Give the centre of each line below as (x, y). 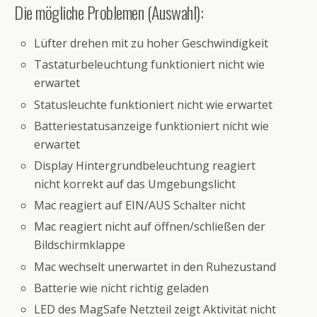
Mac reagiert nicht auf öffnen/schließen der (150, 227)
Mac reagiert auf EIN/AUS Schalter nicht (140, 206)
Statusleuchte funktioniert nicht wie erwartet (154, 104)
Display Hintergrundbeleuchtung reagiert (145, 166)
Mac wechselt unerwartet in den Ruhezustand (155, 266)
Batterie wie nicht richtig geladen (122, 288)
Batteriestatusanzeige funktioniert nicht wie (152, 126)
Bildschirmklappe (80, 245)
